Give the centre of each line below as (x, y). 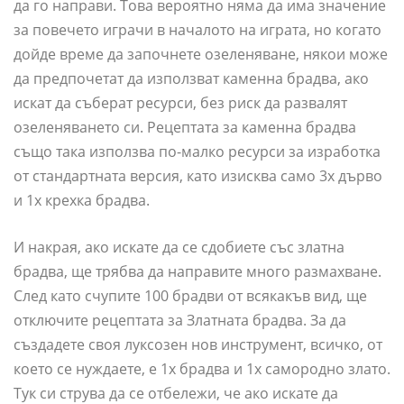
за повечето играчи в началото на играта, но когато (197, 30)
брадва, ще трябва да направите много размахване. (197, 272)
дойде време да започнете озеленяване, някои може (201, 55)
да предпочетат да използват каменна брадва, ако (191, 79)
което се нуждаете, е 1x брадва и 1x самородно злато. (202, 369)
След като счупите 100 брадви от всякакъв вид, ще (190, 296)
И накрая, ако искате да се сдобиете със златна (179, 248)
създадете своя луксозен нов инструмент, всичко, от (198, 345)
